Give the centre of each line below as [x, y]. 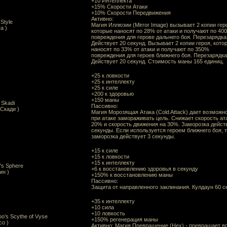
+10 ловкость [108, 213]
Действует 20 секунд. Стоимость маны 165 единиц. [158, 61]
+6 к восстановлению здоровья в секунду [145, 169]
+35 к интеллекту [113, 201]
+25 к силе [105, 88]
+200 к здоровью [112, 94]
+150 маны [105, 100]
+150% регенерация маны [125, 219]
